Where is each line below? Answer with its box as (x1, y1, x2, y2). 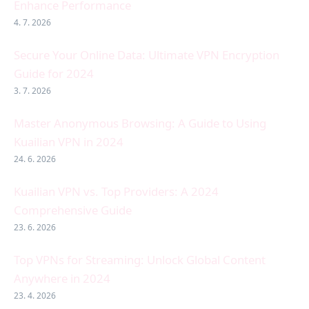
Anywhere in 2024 (14, 270, 110, 287)
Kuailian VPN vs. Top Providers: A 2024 (14, 183, 219, 200)
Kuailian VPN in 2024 (14, 134, 123, 150)
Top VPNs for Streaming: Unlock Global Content (14, 252, 266, 268)
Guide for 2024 (14, 66, 94, 82)
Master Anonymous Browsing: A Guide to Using (14, 115, 266, 132)
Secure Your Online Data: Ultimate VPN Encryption (14, 47, 279, 63)
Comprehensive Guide (14, 202, 132, 219)
